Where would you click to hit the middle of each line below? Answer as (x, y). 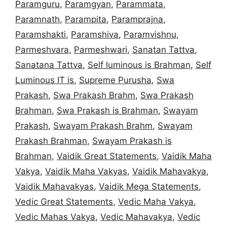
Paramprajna (137, 19)
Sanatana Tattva (49, 65)
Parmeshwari (101, 49)
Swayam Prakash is (132, 141)
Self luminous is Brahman (139, 65)
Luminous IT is (45, 80)
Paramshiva (95, 34)
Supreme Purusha (115, 80)
